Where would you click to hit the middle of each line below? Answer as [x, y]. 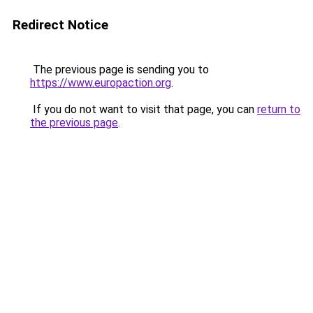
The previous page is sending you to [119, 70]
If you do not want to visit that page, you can [144, 109]
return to [279, 109]
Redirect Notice [60, 25]
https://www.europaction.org [101, 83]
